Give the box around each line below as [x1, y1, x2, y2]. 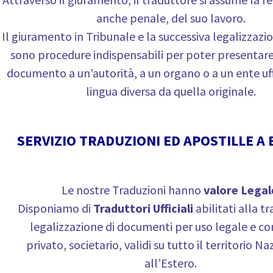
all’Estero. [144, 255, 197, 271]
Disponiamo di [17, 200, 93, 216]
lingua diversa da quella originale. [85, 83, 256, 99]
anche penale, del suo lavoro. [96, 10, 246, 26]
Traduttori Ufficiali [93, 200, 193, 216]
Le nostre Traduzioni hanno [61, 182, 204, 197]
